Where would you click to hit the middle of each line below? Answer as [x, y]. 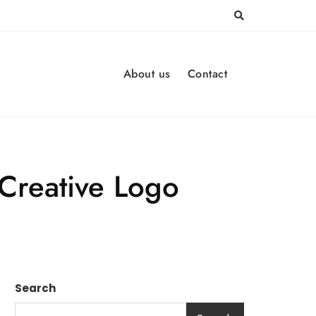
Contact [207, 74]
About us [147, 74]
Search [35, 288]
